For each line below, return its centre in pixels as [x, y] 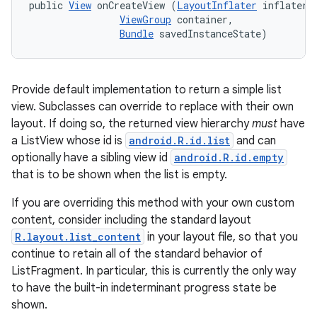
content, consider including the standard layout [131, 220]
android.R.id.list [179, 140]
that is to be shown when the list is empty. [119, 175]
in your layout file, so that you [221, 237]
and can [255, 141]
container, [205, 19]
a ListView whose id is [68, 141]
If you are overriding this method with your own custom [153, 203]
